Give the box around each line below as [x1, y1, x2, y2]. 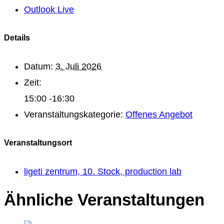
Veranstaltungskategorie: [24, 109, 123, 119]
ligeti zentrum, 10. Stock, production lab [24, 166, 181, 176]
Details [4, 33, 30, 42]
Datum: [24, 61, 53, 71]
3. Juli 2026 [55, 61, 101, 71]
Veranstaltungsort [4, 138, 72, 147]
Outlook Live [24, 4, 74, 14]
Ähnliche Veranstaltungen [4, 190, 204, 209]
